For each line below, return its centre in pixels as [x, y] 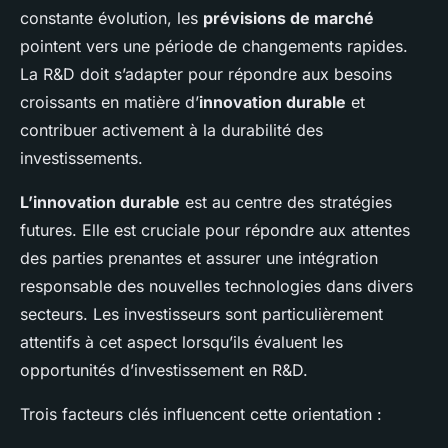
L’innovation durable [100, 202]
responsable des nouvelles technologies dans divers [216, 286]
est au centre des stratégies [286, 202]
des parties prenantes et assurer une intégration [199, 258]
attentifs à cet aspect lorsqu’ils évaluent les [181, 342]
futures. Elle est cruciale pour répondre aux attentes [215, 230]
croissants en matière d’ [109, 102]
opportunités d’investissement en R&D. [164, 370]
